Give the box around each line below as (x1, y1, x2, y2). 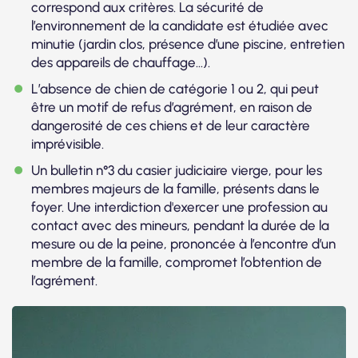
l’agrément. (31, 272, 97, 288)
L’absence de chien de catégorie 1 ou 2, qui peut (31, 80, 319, 97)
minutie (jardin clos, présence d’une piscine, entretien (31, 35, 344, 52)
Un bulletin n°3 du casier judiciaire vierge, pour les (31, 161, 322, 178)
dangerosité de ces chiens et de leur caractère (31, 117, 310, 133)
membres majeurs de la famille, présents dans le (31, 180, 320, 197)
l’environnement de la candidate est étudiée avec (31, 17, 328, 34)
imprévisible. (31, 135, 104, 152)
